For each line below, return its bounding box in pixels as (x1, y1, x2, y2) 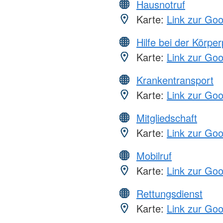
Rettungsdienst (136, 186, 203, 201)
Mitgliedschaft (136, 111, 197, 125)
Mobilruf (136, 148, 172, 163)
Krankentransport (136, 73, 214, 88)
